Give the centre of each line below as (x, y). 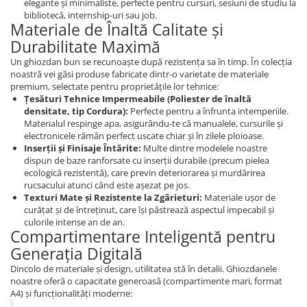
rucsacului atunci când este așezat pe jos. (107, 185)
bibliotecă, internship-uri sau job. (90, 15)
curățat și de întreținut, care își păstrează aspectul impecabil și (149, 209)
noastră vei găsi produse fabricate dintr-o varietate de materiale (139, 74)
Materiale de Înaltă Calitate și (117, 29)
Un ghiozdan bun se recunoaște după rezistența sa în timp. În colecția (151, 61)
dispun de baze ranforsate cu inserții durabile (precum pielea (147, 160)
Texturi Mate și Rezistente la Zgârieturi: (113, 197)
